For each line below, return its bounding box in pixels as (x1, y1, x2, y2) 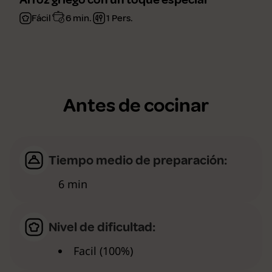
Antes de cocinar (63, 93, 209, 118)
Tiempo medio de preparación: (49, 152, 227, 168)
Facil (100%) (73, 243, 133, 258)
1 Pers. (106, 12, 133, 24)
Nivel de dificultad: (49, 219, 155, 235)
